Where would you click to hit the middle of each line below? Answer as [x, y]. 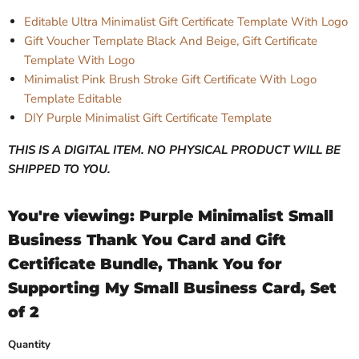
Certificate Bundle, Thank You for [145, 264]
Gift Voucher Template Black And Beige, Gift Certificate [171, 41]
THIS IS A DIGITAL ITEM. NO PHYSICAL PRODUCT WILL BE [174, 150]
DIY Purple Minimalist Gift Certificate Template [148, 118]
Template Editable [73, 99]
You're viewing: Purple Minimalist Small [171, 216]
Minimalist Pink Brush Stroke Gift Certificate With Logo [170, 80]
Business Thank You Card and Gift [147, 240]
